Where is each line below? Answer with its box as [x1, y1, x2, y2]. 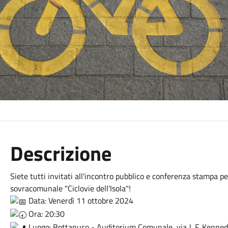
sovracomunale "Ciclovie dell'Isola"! [10, 182, 131, 194]
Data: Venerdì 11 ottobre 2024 [26, 194, 133, 207]
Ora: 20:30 [26, 208, 65, 220]
